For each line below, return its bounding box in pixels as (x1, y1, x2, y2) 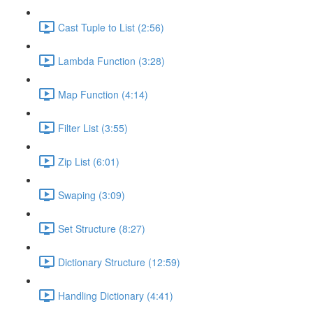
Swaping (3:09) (58, 187, 125, 202)
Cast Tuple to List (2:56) (58, 20, 164, 34)
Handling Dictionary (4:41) (58, 288, 173, 303)
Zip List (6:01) (58, 154, 119, 168)
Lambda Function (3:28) (58, 53, 165, 68)
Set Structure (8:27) (58, 221, 145, 235)
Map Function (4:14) (58, 87, 148, 101)
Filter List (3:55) (58, 120, 128, 135)
